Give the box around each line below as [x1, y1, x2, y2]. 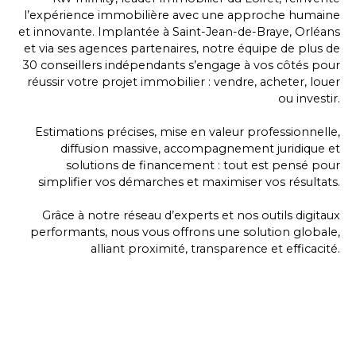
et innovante [18, 25, 92, 40]
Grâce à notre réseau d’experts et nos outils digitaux [42, 208, 340, 223]
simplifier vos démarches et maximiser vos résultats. [38, 175, 340, 190]
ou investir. [278, 91, 340, 106]
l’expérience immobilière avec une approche [24, 8, 288, 23]
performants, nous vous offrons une [30, 225, 243, 240]
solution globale [243, 225, 338, 240]
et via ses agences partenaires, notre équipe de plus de [24, 41, 340, 56]
